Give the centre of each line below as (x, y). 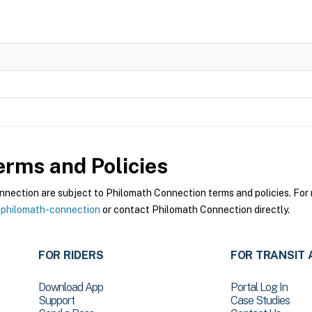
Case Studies (260, 301)
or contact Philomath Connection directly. (195, 210)
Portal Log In (259, 287)
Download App (70, 287)
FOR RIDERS (71, 255)
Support (56, 301)
